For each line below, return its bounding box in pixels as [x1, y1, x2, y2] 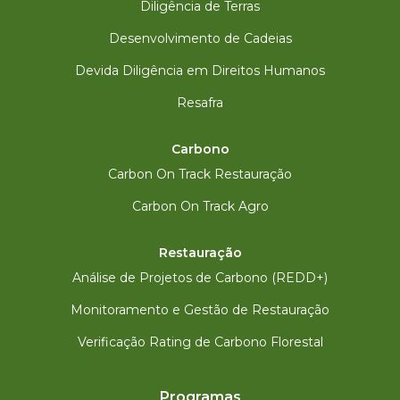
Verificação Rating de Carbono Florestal [77, 334, 323, 350]
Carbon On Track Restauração [108, 166, 292, 182]
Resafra [177, 95, 223, 111]
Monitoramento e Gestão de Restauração [71, 302, 329, 318]
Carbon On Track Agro [131, 198, 269, 214]
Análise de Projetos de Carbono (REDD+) [72, 270, 328, 286]
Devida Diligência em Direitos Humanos [75, 62, 325, 79]
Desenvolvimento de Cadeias [108, 30, 292, 46]
